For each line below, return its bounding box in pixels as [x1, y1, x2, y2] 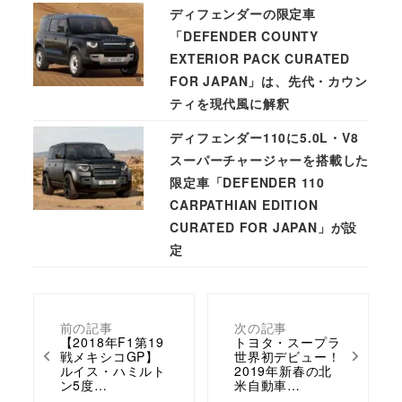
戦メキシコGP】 [59, 346, 159, 365]
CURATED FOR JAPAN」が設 [170, 218, 358, 237]
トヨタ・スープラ [233, 332, 341, 351]
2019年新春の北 [233, 361, 333, 380]
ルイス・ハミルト [59, 361, 166, 380]
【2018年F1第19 [59, 332, 164, 351]
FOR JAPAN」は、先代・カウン [170, 72, 368, 91]
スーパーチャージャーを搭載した [170, 151, 370, 170]
